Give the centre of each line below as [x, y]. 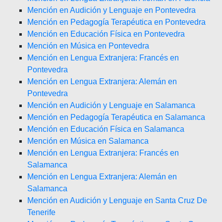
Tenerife [41, 212]
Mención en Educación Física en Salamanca [106, 129]
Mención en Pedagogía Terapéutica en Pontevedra [116, 22]
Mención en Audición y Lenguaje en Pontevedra [111, 10]
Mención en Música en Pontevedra [88, 46]
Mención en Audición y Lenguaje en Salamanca [111, 105]
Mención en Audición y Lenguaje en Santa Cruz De [117, 200]
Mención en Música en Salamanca [88, 141]
